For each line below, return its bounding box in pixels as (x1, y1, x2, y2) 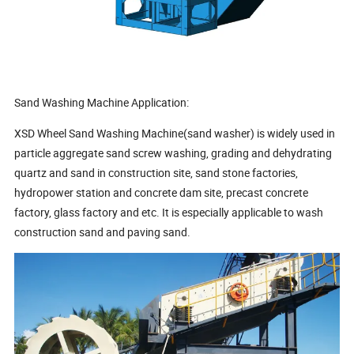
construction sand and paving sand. (14, 224, 194, 240)
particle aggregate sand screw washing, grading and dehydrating (14, 145, 333, 161)
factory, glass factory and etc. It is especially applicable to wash (14, 205, 324, 220)
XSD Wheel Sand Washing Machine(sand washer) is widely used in (14, 126, 336, 141)
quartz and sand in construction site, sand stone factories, (14, 165, 299, 181)
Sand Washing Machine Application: (14, 95, 190, 111)
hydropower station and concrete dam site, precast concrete (14, 185, 309, 201)
